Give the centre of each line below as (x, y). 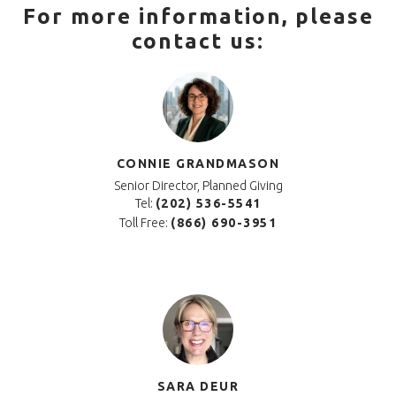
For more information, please (198, 17)
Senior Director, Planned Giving (198, 186)
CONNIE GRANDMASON (198, 164)
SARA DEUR (198, 387)
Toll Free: (145, 223)
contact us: (198, 42)
